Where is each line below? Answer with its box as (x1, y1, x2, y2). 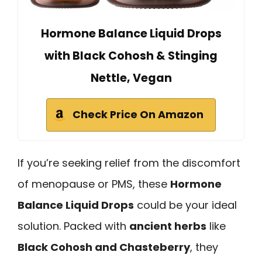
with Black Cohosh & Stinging (44, 48, 218, 64)
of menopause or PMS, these (18, 177, 170, 192)
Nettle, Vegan (90, 70, 172, 87)
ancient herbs (129, 219, 206, 234)
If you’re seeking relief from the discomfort (18, 156, 240, 171)
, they (190, 240, 218, 255)
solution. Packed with (18, 219, 129, 234)
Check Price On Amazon (73, 108, 204, 122)
